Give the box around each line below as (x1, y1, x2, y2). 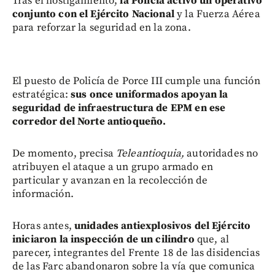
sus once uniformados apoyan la (70, 87, 228, 101)
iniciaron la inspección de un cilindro (12, 232, 197, 246)
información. (12, 187, 74, 201)
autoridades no (187, 146, 258, 160)
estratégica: (12, 87, 71, 101)
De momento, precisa (12, 146, 116, 160)
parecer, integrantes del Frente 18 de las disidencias (12, 246, 260, 260)
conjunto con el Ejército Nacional (12, 7, 177, 21)
